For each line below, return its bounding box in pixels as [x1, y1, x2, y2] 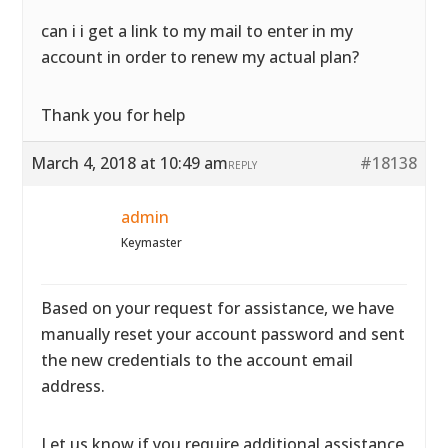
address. [41, 375, 106, 397]
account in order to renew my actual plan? [41, 46, 360, 68]
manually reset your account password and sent [41, 323, 406, 345]
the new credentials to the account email [41, 349, 354, 371]
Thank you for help [41, 104, 186, 126]
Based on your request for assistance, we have [41, 297, 395, 319]
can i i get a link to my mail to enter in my [41, 20, 354, 42]
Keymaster [121, 234, 183, 251]
